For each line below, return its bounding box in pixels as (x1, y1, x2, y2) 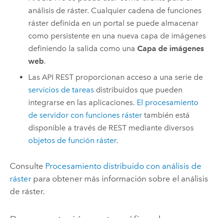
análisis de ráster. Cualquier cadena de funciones (28, 6, 202, 16)
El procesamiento (137, 97, 199, 107)
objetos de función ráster (28, 135, 117, 145)
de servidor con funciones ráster (28, 110, 143, 120)
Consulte (9, 161, 45, 171)
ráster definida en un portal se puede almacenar (28, 18, 199, 28)
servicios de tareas (28, 85, 94, 94)
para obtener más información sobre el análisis (31, 174, 208, 184)
